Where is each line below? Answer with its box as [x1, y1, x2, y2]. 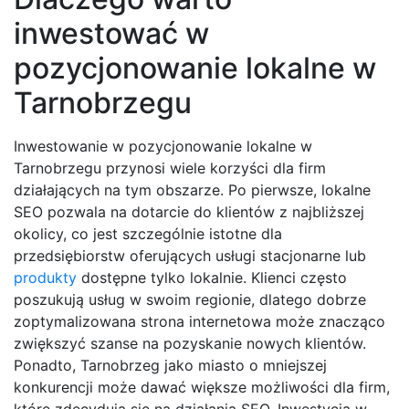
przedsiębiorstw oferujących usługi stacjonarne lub [14, 246, 366, 265]
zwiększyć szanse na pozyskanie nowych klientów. [14, 333, 366, 352]
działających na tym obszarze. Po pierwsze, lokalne [14, 180, 371, 199]
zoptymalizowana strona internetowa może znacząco [14, 311, 385, 330]
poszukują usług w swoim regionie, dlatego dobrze [14, 289, 366, 309]
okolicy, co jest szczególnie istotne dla [14, 224, 282, 243]
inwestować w [14, 15, 209, 51]
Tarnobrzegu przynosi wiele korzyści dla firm [14, 158, 326, 177]
